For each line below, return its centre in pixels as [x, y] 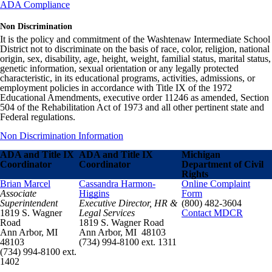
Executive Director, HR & [128, 203]
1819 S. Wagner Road [123, 222]
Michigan [201, 154]
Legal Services [107, 212]
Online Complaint [216, 183]
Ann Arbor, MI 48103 [122, 232]
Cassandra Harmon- [117, 183]
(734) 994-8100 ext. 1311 [128, 242]
